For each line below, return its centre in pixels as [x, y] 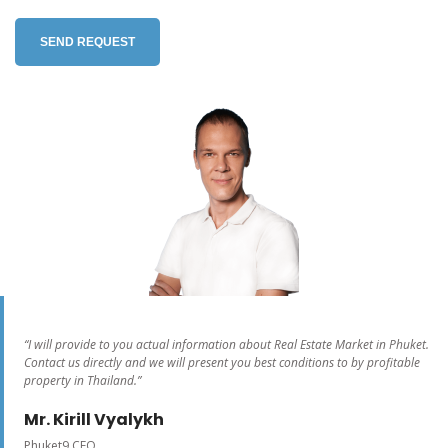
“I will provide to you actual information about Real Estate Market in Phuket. [226, 344]
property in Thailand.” [84, 380]
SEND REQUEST [87, 41]
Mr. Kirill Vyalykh [94, 419]
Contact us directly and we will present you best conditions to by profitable [222, 362]
